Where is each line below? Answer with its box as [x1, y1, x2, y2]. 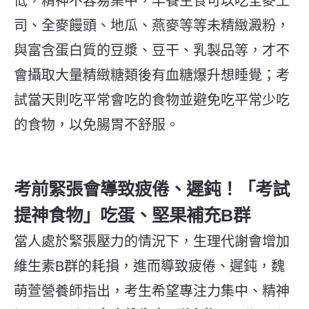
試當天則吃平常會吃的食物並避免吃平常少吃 [14, 92, 290, 108]
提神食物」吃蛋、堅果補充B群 [14, 205, 250, 225]
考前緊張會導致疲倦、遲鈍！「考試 [14, 179, 290, 199]
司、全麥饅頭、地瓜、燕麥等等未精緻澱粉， [14, 17, 290, 33]
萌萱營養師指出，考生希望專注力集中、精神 [14, 283, 290, 299]
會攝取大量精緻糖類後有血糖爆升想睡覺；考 [14, 67, 290, 83]
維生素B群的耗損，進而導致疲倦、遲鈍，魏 [14, 258, 285, 274]
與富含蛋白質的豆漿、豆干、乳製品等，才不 [14, 42, 290, 58]
